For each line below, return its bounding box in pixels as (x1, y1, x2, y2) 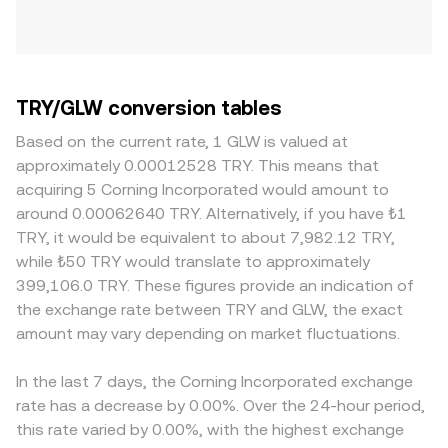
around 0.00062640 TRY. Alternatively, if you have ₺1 (16, 204, 407, 223)
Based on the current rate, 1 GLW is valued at (16, 132, 348, 151)
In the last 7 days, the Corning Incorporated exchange (16, 372, 413, 391)
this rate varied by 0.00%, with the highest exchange (16, 420, 404, 439)
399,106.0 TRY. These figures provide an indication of (16, 276, 414, 295)
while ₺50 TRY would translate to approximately (16, 252, 370, 271)
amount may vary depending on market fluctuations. (16, 324, 400, 343)
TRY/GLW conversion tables (16, 96, 282, 120)
